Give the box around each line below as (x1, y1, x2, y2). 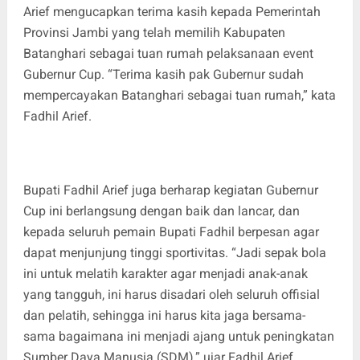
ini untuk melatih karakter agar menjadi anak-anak (22, 265, 308, 281)
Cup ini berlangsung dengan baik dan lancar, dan (22, 202, 300, 219)
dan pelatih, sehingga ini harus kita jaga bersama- (22, 307, 305, 323)
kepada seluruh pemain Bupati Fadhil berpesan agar (22, 223, 319, 239)
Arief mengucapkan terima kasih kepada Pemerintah (22, 3, 321, 19)
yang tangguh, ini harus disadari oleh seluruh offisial (22, 286, 320, 302)
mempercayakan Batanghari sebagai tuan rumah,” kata (22, 87, 336, 103)
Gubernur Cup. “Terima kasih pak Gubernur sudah (22, 66, 304, 82)
